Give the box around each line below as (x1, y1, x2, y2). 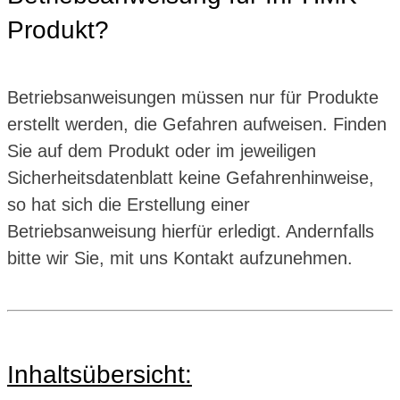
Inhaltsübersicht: (7, 360, 192, 388)
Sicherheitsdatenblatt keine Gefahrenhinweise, (7, 167, 374, 187)
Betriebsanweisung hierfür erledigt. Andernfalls (7, 221, 374, 241)
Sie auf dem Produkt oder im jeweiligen (7, 140, 316, 161)
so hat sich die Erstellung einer (7, 194, 250, 214)
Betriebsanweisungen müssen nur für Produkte (7, 87, 379, 107)
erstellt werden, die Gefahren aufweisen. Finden (7, 113, 387, 134)
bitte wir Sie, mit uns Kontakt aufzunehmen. (7, 247, 353, 268)
